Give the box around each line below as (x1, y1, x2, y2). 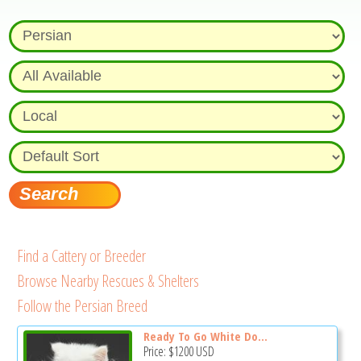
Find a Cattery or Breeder (17, 244, 147, 267)
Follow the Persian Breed (17, 294, 148, 317)
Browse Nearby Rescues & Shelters (17, 269, 200, 292)
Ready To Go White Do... (143, 327, 268, 344)
